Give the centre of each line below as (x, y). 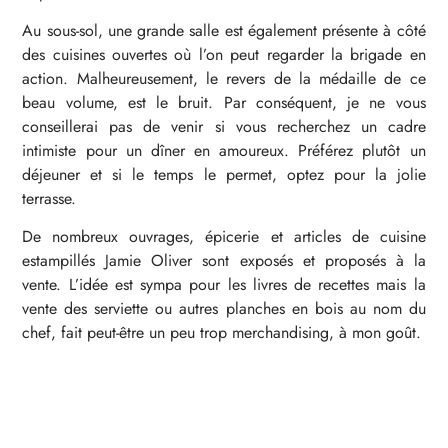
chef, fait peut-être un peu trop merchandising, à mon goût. (222, 333)
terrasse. (49, 199)
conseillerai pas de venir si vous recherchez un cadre (224, 127)
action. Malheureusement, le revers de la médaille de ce (224, 79)
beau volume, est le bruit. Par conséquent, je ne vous (224, 103)
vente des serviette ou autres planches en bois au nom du (224, 309)
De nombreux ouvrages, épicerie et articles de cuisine (224, 237)
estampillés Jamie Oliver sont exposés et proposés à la (224, 261)
